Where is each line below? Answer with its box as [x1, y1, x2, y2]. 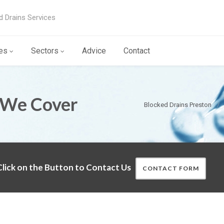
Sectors [31, 46, 58, 55]
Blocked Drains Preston [144, 101, 211, 108]
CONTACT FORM [142, 164, 199, 172]
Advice [82, 46, 106, 55]
